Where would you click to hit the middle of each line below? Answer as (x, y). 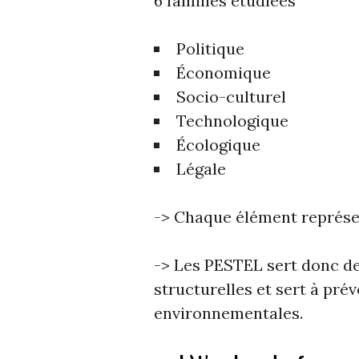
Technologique (232, 120)
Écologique (218, 144)
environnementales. (228, 313)
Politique (210, 48)
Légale (201, 168)
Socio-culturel (231, 96)
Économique (224, 72)
